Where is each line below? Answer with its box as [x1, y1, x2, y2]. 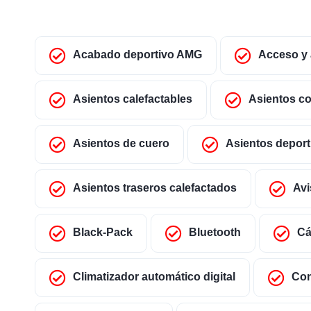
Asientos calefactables [73, 93, 192, 106]
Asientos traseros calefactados [73, 182, 237, 194]
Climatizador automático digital [73, 271, 235, 283]
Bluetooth [189, 226, 241, 239]
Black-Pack [73, 226, 133, 239]
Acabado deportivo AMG [73, 49, 202, 61]
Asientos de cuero [73, 137, 169, 150]
